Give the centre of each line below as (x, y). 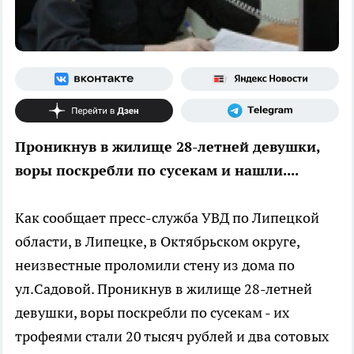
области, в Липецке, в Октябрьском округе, (157, 241)
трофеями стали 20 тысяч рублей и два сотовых (172, 336)
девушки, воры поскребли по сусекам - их (152, 312)
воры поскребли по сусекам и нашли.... (157, 170)
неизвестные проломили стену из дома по (155, 265)
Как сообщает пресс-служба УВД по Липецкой (167, 217)
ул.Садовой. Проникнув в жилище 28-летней (164, 288)
